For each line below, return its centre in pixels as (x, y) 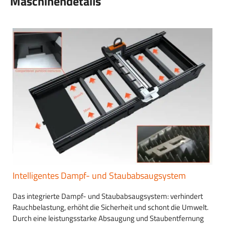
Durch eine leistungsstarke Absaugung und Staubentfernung (108, 218)
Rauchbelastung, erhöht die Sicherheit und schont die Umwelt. (110, 207)
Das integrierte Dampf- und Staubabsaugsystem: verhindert (108, 196)
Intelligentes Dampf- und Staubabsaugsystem (99, 175)
